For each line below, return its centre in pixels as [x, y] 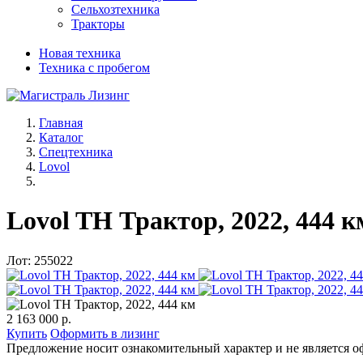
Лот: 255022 [40, 260]
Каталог [61, 137]
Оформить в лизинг [105, 333]
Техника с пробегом [94, 68]
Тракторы [98, 24]
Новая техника [80, 53]
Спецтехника [76, 152]
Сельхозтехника [115, 9]
